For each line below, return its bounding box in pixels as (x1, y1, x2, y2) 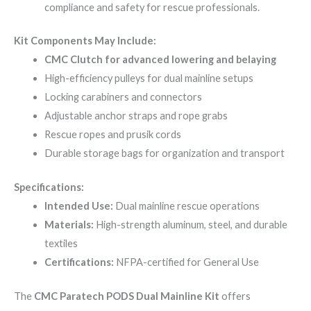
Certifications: (44, 256, 114, 269)
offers (219, 290, 251, 303)
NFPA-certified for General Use (113, 256, 259, 269)
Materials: (44, 219, 94, 231)
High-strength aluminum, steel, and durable (93, 219, 287, 231)
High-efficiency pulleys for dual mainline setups (44, 72, 253, 85)
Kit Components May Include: (14, 35, 156, 47)
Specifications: (14, 181, 84, 194)
